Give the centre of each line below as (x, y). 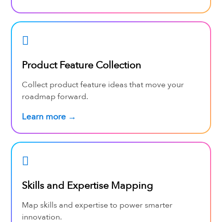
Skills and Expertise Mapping (87, 185)
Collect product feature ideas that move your (103, 84)
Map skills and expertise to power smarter (97, 205)
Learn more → (49, 116)
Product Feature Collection (81, 65)
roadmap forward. (55, 96)
